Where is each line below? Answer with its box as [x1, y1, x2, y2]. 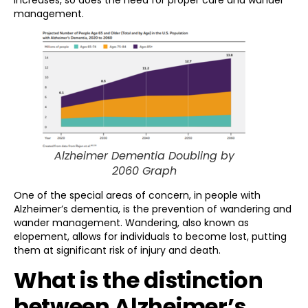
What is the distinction [14, 264, 263, 296]
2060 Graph [112, 163, 177, 179]
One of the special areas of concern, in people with [14, 188, 261, 203]
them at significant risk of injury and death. [14, 243, 221, 258]
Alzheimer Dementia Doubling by [54, 148, 234, 164]
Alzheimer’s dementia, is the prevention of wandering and [14, 202, 291, 217]
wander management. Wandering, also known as [14, 216, 249, 230]
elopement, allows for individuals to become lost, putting [14, 230, 287, 244]
